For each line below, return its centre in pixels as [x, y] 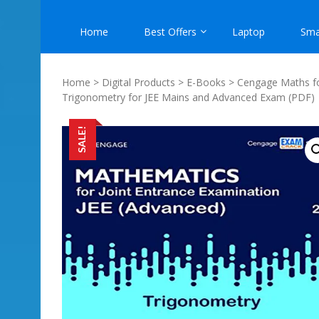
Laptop [249, 32]
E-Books [206, 82]
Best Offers [170, 32]
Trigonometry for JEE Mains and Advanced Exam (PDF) [188, 97]
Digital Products [138, 82]
